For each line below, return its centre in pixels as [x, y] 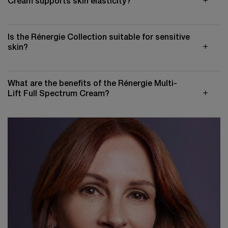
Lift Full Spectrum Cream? [59, 94]
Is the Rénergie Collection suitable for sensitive [99, 38]
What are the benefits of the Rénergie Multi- [92, 84]
